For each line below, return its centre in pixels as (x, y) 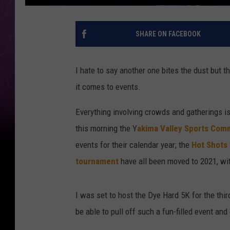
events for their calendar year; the (133, 145)
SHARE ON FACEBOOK (168, 34)
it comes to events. (108, 87)
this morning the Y (106, 128)
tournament (97, 161)
